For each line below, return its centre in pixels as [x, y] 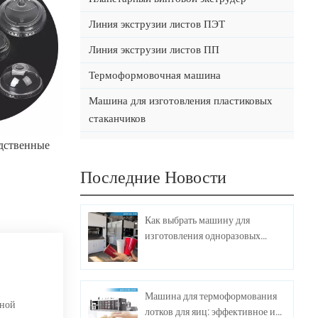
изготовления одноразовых [203, 235]
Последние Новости [154, 177]
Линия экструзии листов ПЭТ [157, 24]
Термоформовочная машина [155, 75]
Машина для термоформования [211, 296]
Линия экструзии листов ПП [154, 49]
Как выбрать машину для [198, 220]
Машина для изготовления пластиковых [181, 100]
